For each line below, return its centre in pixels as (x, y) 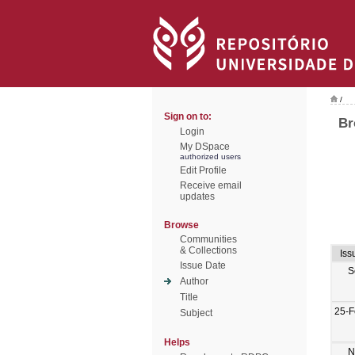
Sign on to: (188, 116)
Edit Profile (203, 170)
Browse (181, 225)
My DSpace (205, 147)
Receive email (211, 185)
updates (197, 197)
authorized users (210, 157)
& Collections (208, 250)
